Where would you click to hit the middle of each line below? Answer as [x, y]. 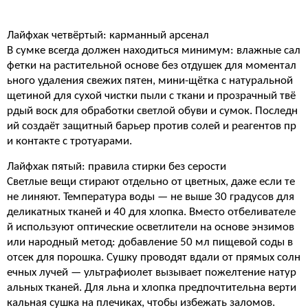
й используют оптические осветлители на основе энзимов [151, 227]
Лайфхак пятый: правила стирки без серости [117, 167]
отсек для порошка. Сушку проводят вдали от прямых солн [154, 257]
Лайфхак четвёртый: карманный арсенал [108, 35]
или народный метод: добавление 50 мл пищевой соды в [150, 242]
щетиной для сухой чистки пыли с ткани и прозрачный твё [151, 96]
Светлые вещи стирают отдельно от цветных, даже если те [151, 182]
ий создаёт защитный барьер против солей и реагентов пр [152, 126]
